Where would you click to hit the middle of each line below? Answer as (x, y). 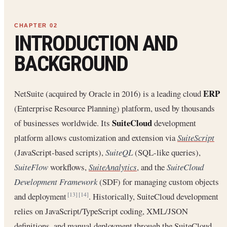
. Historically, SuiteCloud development (154, 197)
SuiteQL (119, 153)
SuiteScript (196, 138)
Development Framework (56, 182)
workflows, (68, 167)
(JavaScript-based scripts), (60, 153)
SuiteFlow (31, 167)
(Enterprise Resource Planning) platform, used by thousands (115, 108)
